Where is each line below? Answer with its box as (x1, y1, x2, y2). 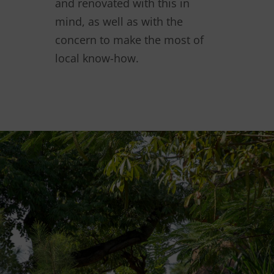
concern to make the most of (55, 32, 204, 47)
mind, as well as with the (55, 13, 183, 29)
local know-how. (55, 50, 139, 65)
